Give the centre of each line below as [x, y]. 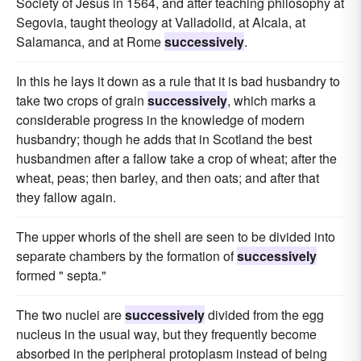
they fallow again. [66, 197]
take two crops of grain [82, 101]
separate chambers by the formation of [127, 256]
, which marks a [272, 101]
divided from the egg [264, 315]
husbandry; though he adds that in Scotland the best [164, 139]
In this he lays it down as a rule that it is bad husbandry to [178, 81]
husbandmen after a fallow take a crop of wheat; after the [176, 159]
